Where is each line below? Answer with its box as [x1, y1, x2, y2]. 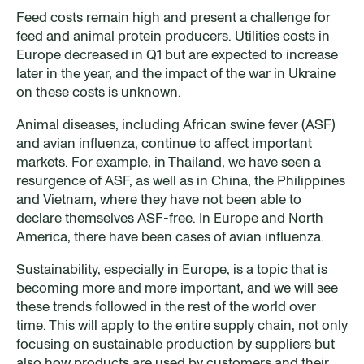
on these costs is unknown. [16, 82, 181, 101]
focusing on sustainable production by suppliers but [16, 334, 335, 353]
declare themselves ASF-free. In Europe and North [16, 208, 323, 227]
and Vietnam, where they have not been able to [16, 189, 301, 208]
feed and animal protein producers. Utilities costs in [16, 26, 330, 45]
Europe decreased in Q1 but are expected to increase [16, 45, 338, 63]
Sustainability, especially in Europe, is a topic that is [16, 259, 327, 278]
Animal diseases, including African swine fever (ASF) [16, 115, 336, 133]
